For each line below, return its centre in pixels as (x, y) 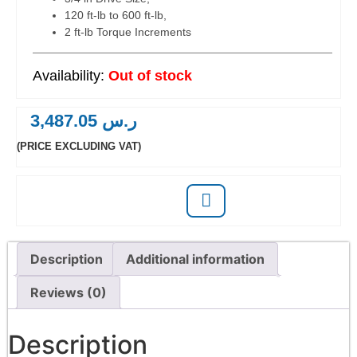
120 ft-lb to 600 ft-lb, (116, 15)
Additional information (195, 259)
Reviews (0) (69, 293)
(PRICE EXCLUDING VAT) (79, 146)
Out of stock (150, 76)
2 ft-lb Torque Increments (128, 32)
